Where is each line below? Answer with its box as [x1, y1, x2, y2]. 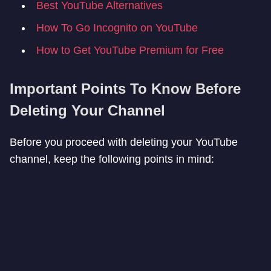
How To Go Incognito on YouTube [36, 22, 198, 34]
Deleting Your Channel [10, 102, 165, 119]
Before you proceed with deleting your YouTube [10, 136, 238, 148]
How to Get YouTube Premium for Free [36, 44, 224, 56]
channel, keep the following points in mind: [10, 153, 214, 165]
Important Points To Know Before [10, 80, 241, 97]
